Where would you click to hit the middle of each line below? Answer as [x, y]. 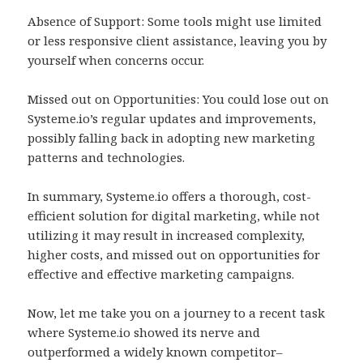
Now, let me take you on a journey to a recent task [177, 313]
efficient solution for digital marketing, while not [174, 216]
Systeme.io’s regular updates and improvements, [172, 119]
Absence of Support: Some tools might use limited [175, 21]
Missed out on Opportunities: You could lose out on [179, 99]
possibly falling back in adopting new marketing [172, 138]
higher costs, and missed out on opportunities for [174, 255]
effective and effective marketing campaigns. [161, 274]
